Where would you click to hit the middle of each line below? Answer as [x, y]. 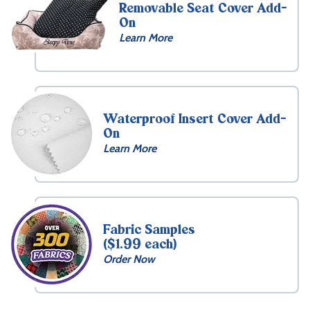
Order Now [129, 259]
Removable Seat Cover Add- [203, 9]
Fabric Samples [149, 230]
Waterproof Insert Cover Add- [195, 120]
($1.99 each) [140, 245]
